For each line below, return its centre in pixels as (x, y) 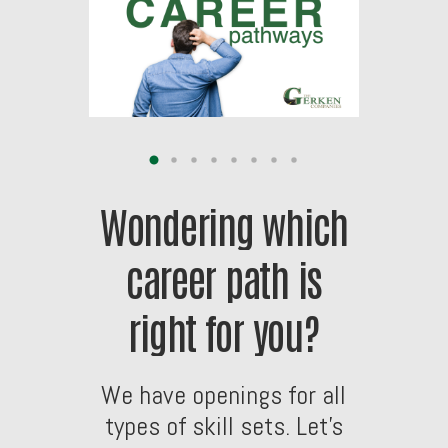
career (171, 277)
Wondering (176, 224)
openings (237, 395)
